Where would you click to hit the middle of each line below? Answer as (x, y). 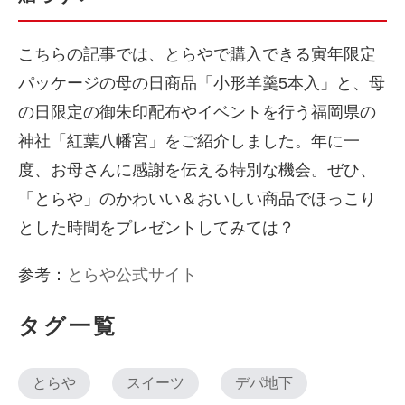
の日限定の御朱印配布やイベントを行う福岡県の (197, 112)
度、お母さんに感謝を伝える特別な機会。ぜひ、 (197, 170)
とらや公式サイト (132, 274)
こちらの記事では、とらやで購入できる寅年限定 (197, 54)
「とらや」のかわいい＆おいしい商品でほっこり (197, 198)
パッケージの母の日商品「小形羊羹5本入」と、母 (202, 83)
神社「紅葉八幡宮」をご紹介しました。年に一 (189, 141)
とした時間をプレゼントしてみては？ (156, 227)
